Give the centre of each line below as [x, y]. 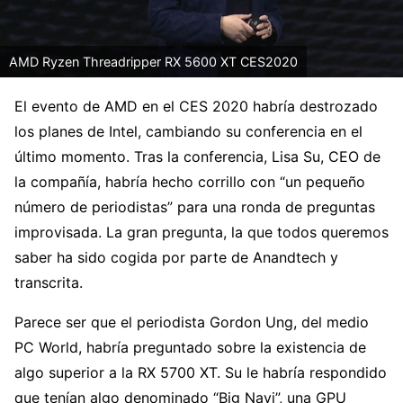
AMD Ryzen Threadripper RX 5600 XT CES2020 [153, 61]
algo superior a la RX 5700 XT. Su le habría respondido [201, 372]
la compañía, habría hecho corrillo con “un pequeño [190, 181]
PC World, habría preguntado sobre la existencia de [190, 347]
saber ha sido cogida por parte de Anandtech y [176, 257]
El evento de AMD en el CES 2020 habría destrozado [196, 106]
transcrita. [49, 282]
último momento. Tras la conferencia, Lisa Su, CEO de [197, 156]
